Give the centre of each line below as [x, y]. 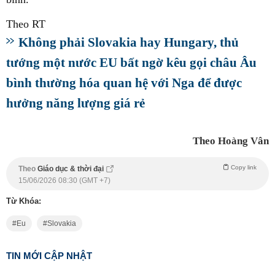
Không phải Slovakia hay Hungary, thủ [129, 42]
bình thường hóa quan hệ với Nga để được [124, 83]
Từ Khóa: [24, 201]
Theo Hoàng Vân [231, 141]
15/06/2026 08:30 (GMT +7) [64, 180]
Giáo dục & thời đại [72, 169]
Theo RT [26, 24]
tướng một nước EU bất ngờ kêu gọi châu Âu [131, 62]
